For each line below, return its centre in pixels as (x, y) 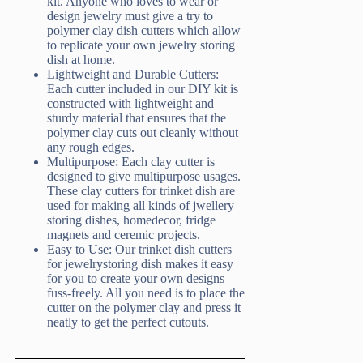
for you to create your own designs (136, 279)
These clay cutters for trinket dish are (141, 191)
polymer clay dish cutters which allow (144, 31)
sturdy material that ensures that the (137, 118)
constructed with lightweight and (130, 104)
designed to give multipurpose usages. (144, 177)
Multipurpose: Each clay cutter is (131, 162)
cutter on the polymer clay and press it (144, 308)
